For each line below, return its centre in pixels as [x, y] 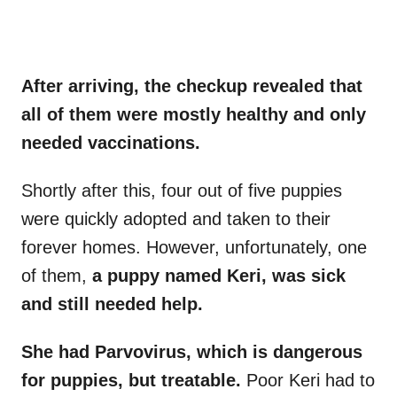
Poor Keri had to [311, 381]
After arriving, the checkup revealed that [192, 86]
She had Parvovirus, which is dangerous [192, 352]
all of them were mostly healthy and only [194, 115]
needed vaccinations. [111, 143]
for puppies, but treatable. [134, 381]
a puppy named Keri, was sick [219, 276]
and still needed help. [112, 304]
